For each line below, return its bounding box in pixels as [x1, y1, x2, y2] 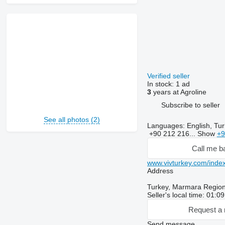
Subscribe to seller [161, 100, 220, 109]
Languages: [147, 122, 185, 130]
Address [147, 167, 173, 175]
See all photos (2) [43, 116, 100, 124]
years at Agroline [151, 88, 206, 96]
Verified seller [147, 72, 192, 80]
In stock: [147, 80, 176, 88]
